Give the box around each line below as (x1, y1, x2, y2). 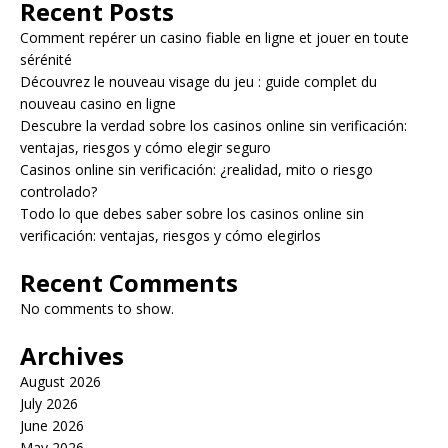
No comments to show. (20, 299, 174, 318)
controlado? (20, 182, 97, 201)
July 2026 (20, 394, 78, 413)
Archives (20, 339, 124, 372)
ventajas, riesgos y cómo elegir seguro (20, 138, 271, 157)
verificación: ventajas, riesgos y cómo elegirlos (20, 226, 321, 245)
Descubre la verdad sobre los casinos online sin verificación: (20, 116, 407, 135)
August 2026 (20, 372, 101, 391)
